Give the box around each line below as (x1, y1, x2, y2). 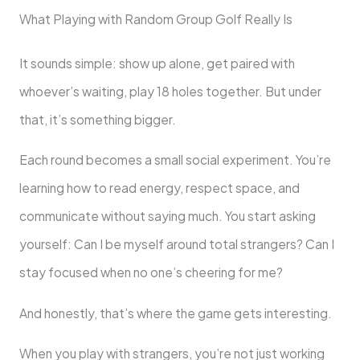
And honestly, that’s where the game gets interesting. (18, 305, 332, 321)
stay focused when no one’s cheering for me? (18, 264, 283, 280)
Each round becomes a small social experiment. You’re (18, 152, 331, 168)
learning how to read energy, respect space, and (18, 180, 300, 196)
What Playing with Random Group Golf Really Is (18, 10, 292, 27)
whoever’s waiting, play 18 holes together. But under (18, 83, 321, 99)
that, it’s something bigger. (18, 111, 176, 127)
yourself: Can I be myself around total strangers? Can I (18, 236, 334, 252)
